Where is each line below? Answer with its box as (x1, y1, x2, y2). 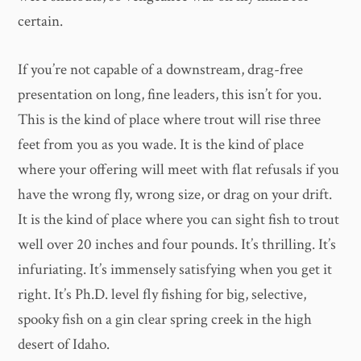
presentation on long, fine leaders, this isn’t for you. (18, 84, 322, 105)
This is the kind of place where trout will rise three (18, 109, 322, 130)
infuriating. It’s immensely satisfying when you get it (18, 259, 333, 280)
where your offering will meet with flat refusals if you (18, 159, 340, 180)
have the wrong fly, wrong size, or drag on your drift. (18, 184, 333, 205)
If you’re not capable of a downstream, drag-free (18, 59, 304, 80)
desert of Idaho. (18, 334, 110, 355)
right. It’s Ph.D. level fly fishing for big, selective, (18, 284, 307, 305)
